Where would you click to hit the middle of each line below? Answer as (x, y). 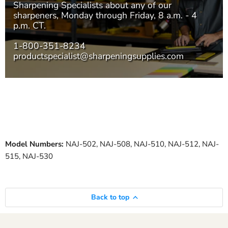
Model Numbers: (34, 144)
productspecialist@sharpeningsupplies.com (98, 56)
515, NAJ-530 (29, 156)
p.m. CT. (30, 25)
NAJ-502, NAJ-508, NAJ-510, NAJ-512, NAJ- (141, 144)
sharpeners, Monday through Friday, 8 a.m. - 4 (105, 15)
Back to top (110, 197)
